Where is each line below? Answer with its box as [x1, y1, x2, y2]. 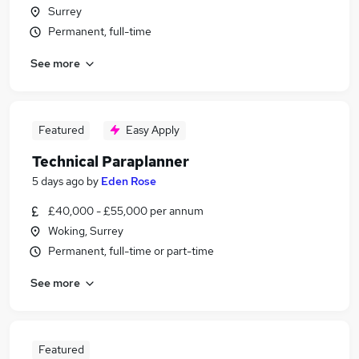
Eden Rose [101, 174, 156, 188]
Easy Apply [126, 123, 179, 137]
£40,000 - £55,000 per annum [48, 204, 204, 218]
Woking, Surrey [48, 224, 123, 238]
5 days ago [32, 174, 84, 188]
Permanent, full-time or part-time [48, 244, 214, 258]
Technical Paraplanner [32, 152, 189, 171]
